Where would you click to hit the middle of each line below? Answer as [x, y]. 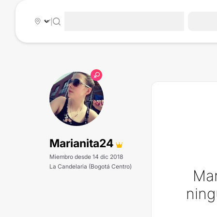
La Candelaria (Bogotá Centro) [91, 166]
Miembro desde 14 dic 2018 [86, 157]
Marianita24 [83, 143]
